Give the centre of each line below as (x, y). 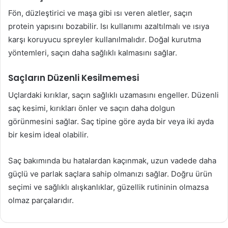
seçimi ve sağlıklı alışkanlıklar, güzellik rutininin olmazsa (108, 187)
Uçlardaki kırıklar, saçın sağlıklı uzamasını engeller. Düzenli (113, 95)
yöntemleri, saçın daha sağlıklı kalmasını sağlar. (93, 53)
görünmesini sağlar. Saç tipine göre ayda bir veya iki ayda (111, 121)
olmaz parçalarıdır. (41, 200)
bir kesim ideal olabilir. (48, 134)
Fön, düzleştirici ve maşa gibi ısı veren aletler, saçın (100, 13)
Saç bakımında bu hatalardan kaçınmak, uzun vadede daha (112, 160)
